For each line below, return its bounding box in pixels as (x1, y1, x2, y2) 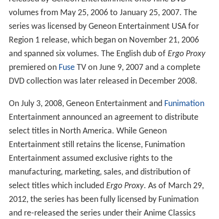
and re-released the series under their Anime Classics (8, 208, 196, 218)
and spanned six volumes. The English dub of (8, 49, 168, 59)
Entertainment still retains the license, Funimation (8, 140, 185, 150)
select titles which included (8, 181, 106, 191)
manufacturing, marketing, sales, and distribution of (8, 167, 191, 177)
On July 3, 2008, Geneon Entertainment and (8, 99, 164, 109)
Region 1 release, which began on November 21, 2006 (8, 35, 199, 45)
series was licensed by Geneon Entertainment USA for (8, 22, 199, 31)
